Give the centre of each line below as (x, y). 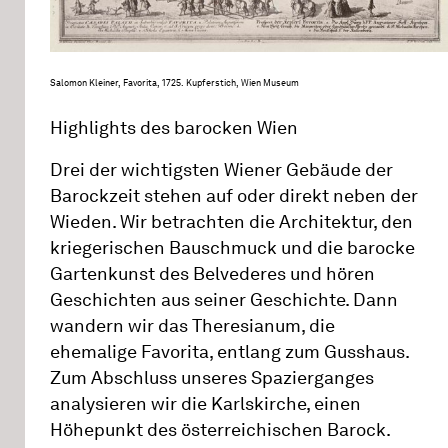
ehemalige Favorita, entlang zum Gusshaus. (229, 352)
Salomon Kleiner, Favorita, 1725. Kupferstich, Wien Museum (174, 83)
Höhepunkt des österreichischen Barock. (220, 430)
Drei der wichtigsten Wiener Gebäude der (221, 170)
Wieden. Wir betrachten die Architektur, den (231, 222)
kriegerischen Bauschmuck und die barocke (232, 248)
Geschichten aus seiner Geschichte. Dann (224, 300)
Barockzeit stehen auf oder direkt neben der (234, 196)
